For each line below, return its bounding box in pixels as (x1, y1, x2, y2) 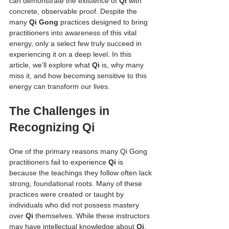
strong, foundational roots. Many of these (9, 179, 144, 188)
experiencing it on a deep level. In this (9, 50, 133, 58)
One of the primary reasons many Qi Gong (9, 147, 149, 155)
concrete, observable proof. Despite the (9, 7, 139, 15)
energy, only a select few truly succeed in (9, 39, 144, 48)
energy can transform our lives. (9, 82, 110, 90)
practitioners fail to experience (9, 157, 108, 166)
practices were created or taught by (9, 190, 126, 198)
